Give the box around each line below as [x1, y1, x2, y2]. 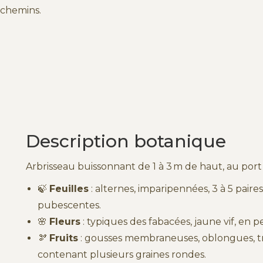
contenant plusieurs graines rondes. [38, 248, 206, 260]
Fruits [49, 232, 78, 244]
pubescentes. [38, 199, 101, 211]
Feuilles [49, 183, 89, 194]
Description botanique [26, 130, 226, 152]
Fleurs [49, 215, 80, 227]
